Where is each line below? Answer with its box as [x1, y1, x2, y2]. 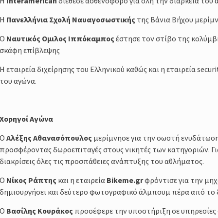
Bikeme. [107, 175, 135, 185]
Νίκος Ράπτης [6, 175, 56, 185]
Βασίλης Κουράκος [6, 205, 73, 216]
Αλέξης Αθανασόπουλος [6, 132, 92, 143]
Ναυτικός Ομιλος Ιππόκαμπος [6, 33, 114, 43]
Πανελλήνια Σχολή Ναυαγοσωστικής [6, 14, 135, 24]
